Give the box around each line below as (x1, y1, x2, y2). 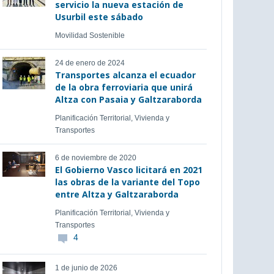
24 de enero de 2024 (54, 59, 125, 67)
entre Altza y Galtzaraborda (54, 188, 179, 200)
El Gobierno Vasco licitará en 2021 (54, 164, 202, 176)
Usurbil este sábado (54, 11, 143, 23)
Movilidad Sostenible (54, 31, 125, 40)
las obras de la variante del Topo (54, 176, 200, 188)
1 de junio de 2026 (54, 264, 117, 272)
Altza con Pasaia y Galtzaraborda (54, 94, 202, 105)
